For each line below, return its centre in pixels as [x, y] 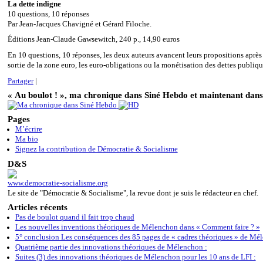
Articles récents [37, 207]
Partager [20, 81]
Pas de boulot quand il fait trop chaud [75, 218]
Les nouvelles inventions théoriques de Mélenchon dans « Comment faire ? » [137, 227]
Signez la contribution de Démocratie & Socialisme [96, 149]
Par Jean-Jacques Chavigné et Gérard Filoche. [79, 24]
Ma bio [26, 139]
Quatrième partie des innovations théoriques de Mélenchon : [111, 247]
